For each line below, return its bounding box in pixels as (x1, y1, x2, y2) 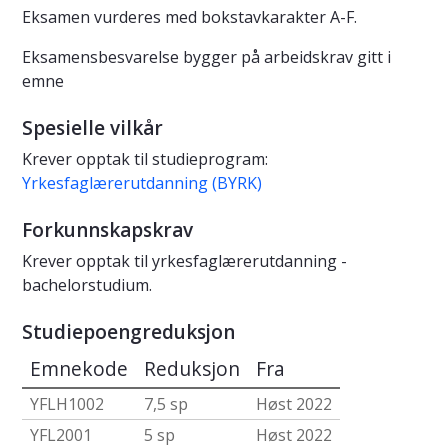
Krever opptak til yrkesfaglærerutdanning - (22, 250, 347, 273)
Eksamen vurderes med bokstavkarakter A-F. (22, 6, 357, 29)
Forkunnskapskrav (22, 217, 193, 244)
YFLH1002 (30, 393, 104, 416)
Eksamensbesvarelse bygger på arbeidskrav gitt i (22, 46, 391, 69)
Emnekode (30, 355, 128, 383)
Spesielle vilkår (22, 115, 163, 142)
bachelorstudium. (22, 274, 152, 297)
